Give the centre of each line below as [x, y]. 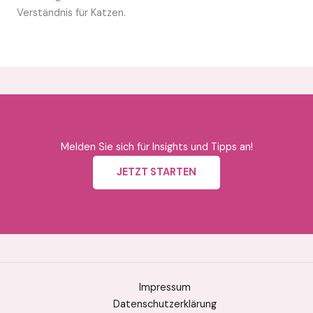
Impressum [165, 287]
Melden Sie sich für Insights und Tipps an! [156, 147]
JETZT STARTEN [156, 172]
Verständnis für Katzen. [71, 13]
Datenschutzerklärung [165, 304]
